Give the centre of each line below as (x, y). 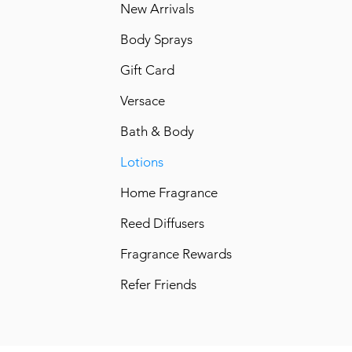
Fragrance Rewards (176, 254)
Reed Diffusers (162, 224)
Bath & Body (157, 132)
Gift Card (147, 70)
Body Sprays (156, 40)
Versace (142, 101)
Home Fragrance (169, 193)
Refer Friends (158, 285)
